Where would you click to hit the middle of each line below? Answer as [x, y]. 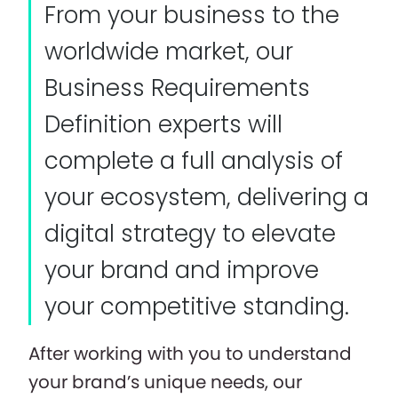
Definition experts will [163, 124]
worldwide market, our [169, 51]
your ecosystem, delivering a [207, 197]
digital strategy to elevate [190, 233]
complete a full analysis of [194, 160]
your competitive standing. [197, 306]
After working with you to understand [190, 353]
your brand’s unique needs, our [165, 382]
